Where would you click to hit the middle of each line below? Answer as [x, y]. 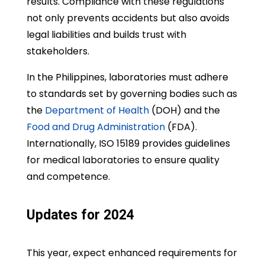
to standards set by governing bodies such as [132, 94]
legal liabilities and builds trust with [106, 35]
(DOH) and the [184, 111]
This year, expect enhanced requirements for [132, 253]
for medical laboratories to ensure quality [123, 160]
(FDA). [181, 127]
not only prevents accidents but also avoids [128, 18]
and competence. [68, 177]
